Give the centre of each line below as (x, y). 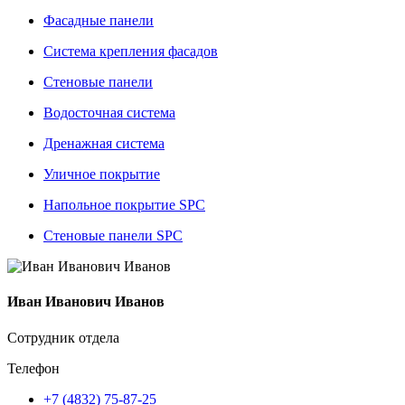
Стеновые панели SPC (113, 235)
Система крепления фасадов (131, 51)
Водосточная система (109, 113)
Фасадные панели (99, 20)
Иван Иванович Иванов (86, 302)
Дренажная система (104, 143)
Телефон (33, 368)
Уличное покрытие (102, 174)
